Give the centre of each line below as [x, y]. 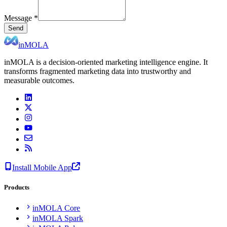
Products [17, 187]
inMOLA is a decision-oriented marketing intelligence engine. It [106, 62]
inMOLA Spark [58, 218]
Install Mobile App [42, 168]
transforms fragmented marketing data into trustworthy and [98, 71]
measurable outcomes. [39, 81]
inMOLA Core [56, 208]
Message [18, 18]
